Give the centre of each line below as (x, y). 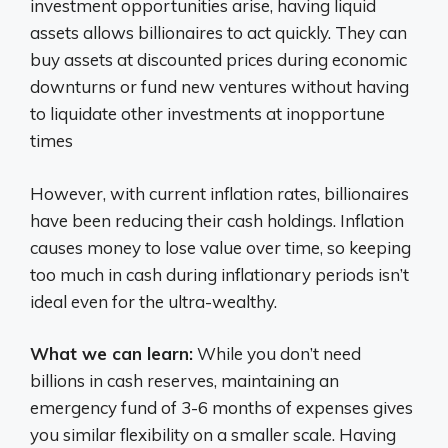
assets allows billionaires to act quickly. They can (218, 32)
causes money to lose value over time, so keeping (220, 247)
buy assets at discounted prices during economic (218, 59)
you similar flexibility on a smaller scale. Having (213, 434)
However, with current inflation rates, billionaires (219, 193)
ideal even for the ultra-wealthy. (153, 301)
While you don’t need (277, 353)
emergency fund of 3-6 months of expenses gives (221, 407)
